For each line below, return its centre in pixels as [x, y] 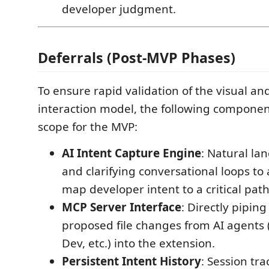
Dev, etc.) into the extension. [138, 243]
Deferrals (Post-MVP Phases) [137, 58]
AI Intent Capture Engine [131, 153]
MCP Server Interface [122, 207]
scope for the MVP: [88, 127]
